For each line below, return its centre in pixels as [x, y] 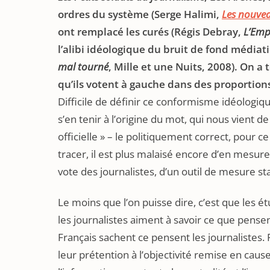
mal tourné [83, 67]
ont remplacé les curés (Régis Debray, [151, 32]
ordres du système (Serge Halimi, [140, 14]
